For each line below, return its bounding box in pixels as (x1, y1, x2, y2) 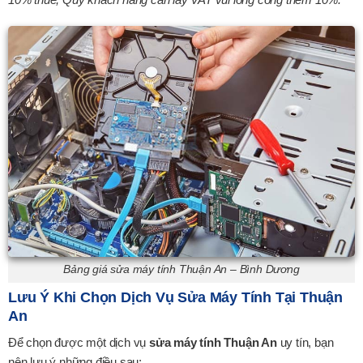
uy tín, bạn (276, 335, 334, 350)
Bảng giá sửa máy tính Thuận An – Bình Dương (63, 263, 300, 276)
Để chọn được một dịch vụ (8, 335, 149, 350)
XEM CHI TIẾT (144, 11, 219, 23)
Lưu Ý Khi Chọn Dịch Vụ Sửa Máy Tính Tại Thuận (8, 289, 343, 306)
